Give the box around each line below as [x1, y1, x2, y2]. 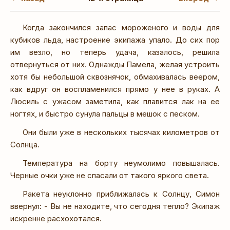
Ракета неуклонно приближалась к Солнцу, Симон [23, 188, 220, 199]
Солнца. [10, 139, 40, 149]
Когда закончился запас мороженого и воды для [23, 22, 220, 32]
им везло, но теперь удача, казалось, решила [10, 47, 220, 57]
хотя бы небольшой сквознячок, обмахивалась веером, [10, 71, 220, 82]
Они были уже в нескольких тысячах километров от [23, 127, 220, 137]
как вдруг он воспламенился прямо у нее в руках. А [10, 84, 220, 94]
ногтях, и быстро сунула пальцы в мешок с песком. [10, 108, 200, 119]
